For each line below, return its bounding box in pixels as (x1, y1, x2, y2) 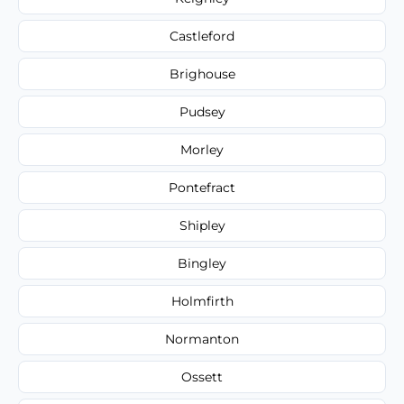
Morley (180, 141, 224, 158)
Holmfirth (170, 292, 234, 309)
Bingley (178, 254, 226, 271)
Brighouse (169, 65, 235, 82)
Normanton (165, 330, 239, 347)
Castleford (170, 27, 234, 44)
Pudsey (179, 103, 225, 120)
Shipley (179, 216, 225, 234)
